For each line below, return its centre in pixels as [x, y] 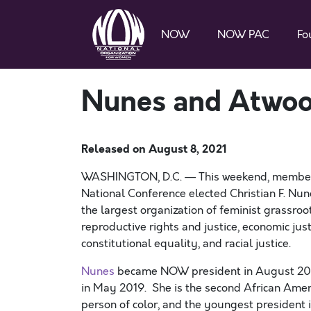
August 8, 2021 [188, 149]
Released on [115, 149]
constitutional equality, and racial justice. [186, 244]
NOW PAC [243, 34]
